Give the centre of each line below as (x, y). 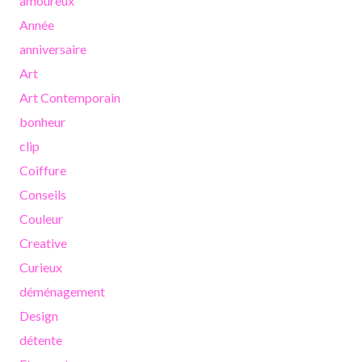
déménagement (62, 291)
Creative (43, 242)
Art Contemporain (70, 97)
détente (41, 339)
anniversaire (53, 48)
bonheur (42, 121)
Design (39, 315)
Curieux (41, 267)
